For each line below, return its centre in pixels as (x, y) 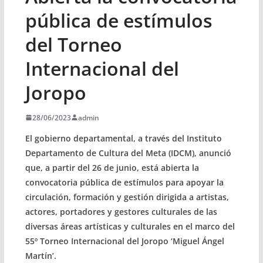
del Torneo (73, 44)
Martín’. (41, 255)
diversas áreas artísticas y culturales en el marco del (130, 226)
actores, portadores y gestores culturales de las (121, 211)
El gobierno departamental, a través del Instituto (123, 138)
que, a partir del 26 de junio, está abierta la (112, 167)
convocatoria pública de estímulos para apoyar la (124, 182)
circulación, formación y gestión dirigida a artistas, (127, 197)
